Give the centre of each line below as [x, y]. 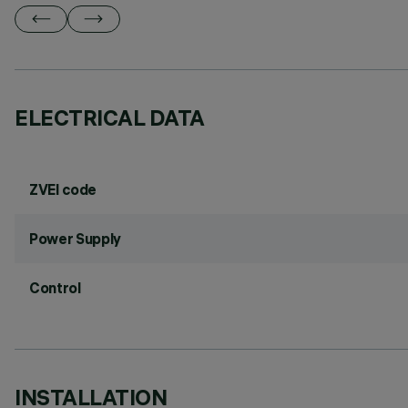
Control [55, 288]
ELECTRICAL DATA [110, 117]
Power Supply [76, 239]
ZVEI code [63, 189]
